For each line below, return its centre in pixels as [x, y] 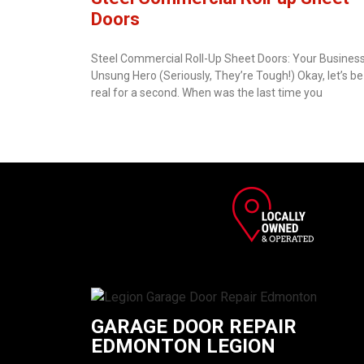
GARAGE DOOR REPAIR [194, 327]
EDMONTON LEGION [183, 347]
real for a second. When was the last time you [207, 93]
